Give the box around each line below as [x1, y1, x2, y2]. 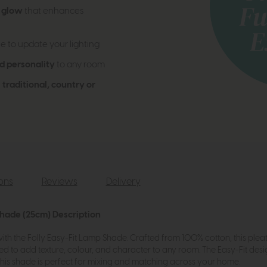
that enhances [22, 7, 83, 16]
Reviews [41, 177, 77, 187]
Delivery [105, 177, 141, 187]
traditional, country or [2, 80, 95, 90]
